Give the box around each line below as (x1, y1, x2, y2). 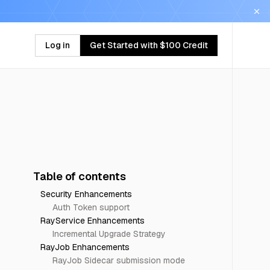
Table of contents (33, 169, 126, 183)
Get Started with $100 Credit (90, 39, 208, 51)
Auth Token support (52, 202, 130, 213)
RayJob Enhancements (40, 242, 130, 253)
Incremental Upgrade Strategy (52, 228, 166, 239)
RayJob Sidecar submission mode (52, 255, 185, 266)
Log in (45, 39, 70, 51)
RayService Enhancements (40, 215, 145, 226)
